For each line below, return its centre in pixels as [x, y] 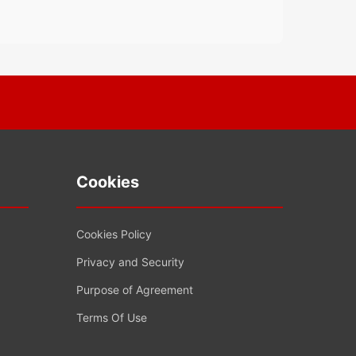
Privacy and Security [130, 262]
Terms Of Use [112, 318]
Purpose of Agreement [135, 290]
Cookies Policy [114, 234]
